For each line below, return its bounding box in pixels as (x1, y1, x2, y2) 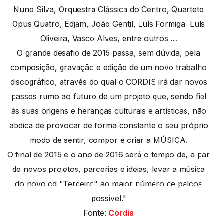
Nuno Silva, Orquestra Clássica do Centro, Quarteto (13, 4, 204, 15)
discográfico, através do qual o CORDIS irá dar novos (10, 77, 207, 87)
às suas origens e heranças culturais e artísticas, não (11, 106, 206, 116)
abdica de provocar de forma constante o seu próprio (9, 121, 208, 131)
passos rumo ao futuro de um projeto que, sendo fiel (11, 92, 206, 102)
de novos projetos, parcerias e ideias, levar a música (12, 164, 205, 174)
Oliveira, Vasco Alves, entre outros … (40, 33, 177, 44)
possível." (91, 193, 126, 203)
